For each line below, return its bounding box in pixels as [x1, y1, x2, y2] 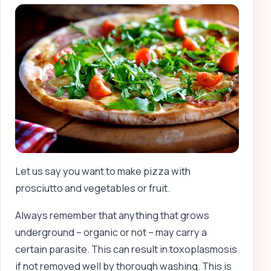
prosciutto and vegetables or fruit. [15, 181, 170, 195]
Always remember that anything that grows [15, 208, 209, 222]
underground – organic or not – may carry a [15, 225, 207, 239]
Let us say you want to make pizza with [15, 165, 191, 178]
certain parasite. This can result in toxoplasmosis [15, 242, 237, 256]
